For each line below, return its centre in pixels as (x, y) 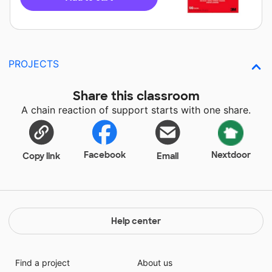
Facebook (104, 155)
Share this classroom (136, 96)
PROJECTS (34, 64)
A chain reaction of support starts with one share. (136, 110)
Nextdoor (231, 155)
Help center (136, 221)
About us (155, 263)
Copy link (41, 156)
